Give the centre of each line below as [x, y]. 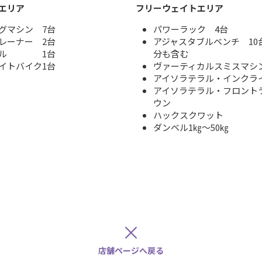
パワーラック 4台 [190, 29]
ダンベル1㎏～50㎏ [191, 127]
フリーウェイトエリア [179, 8]
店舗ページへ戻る [131, 251]
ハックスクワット [188, 115]
